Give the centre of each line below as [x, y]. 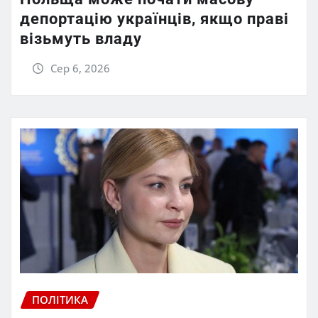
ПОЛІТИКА [60, 300]
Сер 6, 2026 [80, 68]
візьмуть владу [81, 38]
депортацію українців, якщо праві [154, 18]
